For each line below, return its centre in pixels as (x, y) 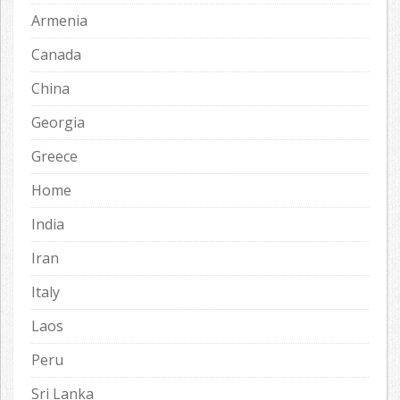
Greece (54, 157)
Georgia (58, 123)
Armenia (59, 21)
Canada (56, 55)
